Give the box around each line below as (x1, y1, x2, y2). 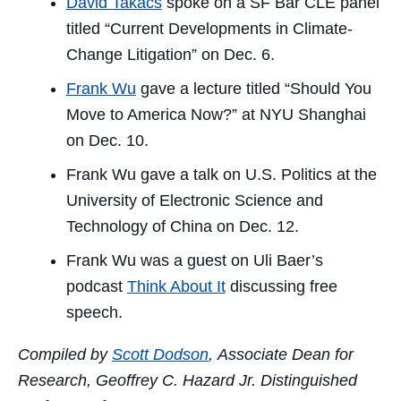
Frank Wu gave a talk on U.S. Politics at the (65, 165, 377, 183)
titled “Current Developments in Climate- (65, 20, 353, 38)
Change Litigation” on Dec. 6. (65, 46, 275, 64)
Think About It (126, 277, 226, 295)
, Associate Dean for (209, 345, 354, 363)
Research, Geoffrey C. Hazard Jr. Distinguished (18, 371, 357, 389)
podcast (65, 277, 127, 295)
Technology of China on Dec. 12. (65, 217, 299, 235)
